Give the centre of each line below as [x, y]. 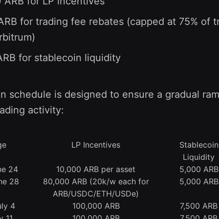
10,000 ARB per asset [96, 169]
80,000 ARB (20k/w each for [96, 182]
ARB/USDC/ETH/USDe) [96, 194]
